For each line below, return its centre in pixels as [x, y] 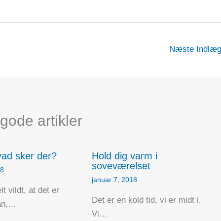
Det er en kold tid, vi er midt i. [146, 200]
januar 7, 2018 [114, 179]
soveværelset [121, 166]
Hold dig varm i [124, 156]
